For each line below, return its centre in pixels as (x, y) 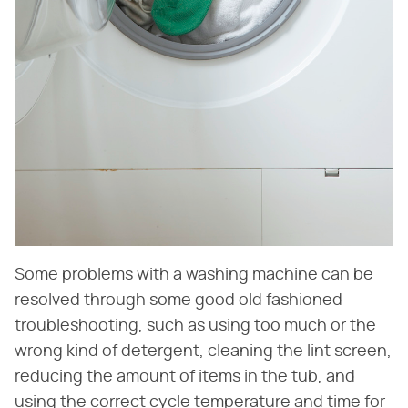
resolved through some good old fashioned (178, 301)
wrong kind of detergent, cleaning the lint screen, (203, 352)
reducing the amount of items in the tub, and (185, 377)
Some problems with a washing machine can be (194, 275)
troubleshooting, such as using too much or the (195, 326)
